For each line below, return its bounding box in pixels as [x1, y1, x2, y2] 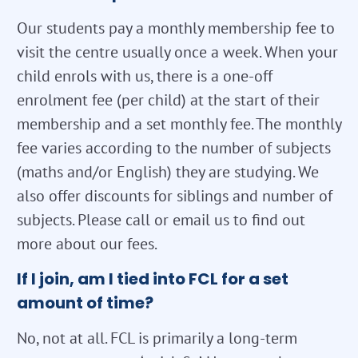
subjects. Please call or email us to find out [17, 209, 305, 230]
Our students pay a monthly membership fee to [17, 17, 335, 38]
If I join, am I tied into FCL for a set [17, 267, 288, 290]
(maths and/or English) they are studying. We [17, 161, 319, 182]
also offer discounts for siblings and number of [17, 185, 332, 206]
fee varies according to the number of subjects [17, 137, 331, 158]
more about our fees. [17, 233, 157, 254]
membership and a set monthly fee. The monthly [17, 113, 341, 134]
